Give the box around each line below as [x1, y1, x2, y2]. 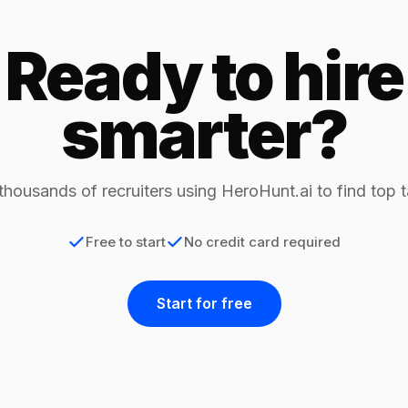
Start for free [156, 293, 252, 312]
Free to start [86, 233, 166, 250]
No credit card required [184, 233, 341, 250]
